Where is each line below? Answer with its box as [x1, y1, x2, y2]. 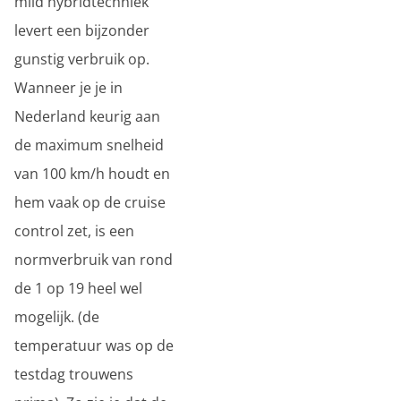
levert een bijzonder [14, 21, 149, 40]
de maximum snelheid [14, 135, 164, 155]
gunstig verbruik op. [14, 49, 149, 69]
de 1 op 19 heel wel [14, 278, 142, 298]
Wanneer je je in [14, 78, 123, 98]
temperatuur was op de [14, 336, 174, 355]
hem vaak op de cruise [14, 192, 166, 212]
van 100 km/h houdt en [14, 164, 170, 183]
